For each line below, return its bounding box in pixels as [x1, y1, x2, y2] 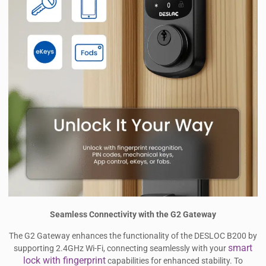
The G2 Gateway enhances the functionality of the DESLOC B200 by [9, 230, 257, 241]
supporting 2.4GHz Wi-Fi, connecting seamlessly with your [14, 243, 228, 254]
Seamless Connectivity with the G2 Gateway [50, 210, 216, 220]
